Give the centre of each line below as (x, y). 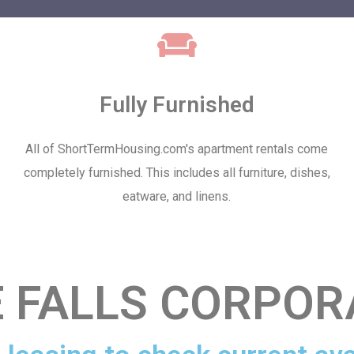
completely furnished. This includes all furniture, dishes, (177, 173)
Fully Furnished (177, 105)
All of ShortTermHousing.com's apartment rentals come (177, 149)
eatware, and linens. (177, 196)
